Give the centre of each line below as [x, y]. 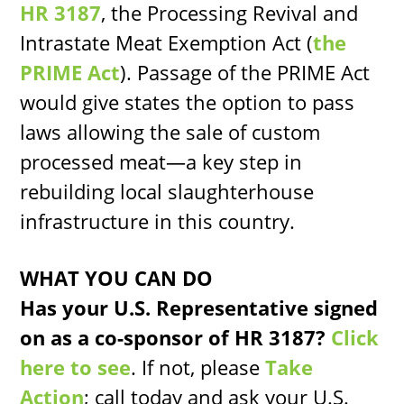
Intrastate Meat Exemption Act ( [167, 43]
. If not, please [198, 367]
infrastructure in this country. [158, 221]
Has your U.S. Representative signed [199, 308]
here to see [76, 367]
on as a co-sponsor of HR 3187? [173, 338]
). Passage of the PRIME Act [245, 73]
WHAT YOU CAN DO [117, 278]
